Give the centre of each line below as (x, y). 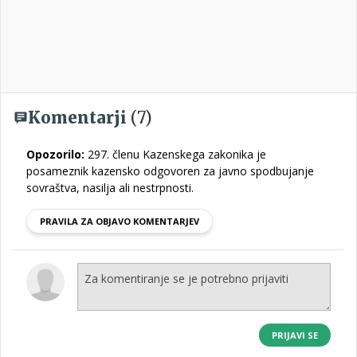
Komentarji (79, 118)
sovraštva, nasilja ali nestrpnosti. (110, 188)
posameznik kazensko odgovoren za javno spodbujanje (170, 171)
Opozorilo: (55, 154)
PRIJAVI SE (295, 335)
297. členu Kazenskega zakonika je (175, 154)
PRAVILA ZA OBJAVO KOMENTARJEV (120, 221)
